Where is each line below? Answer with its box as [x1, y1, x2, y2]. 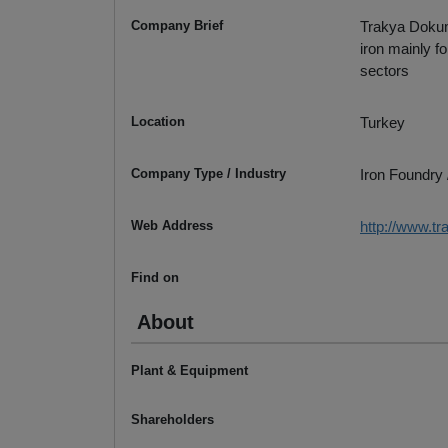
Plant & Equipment [131, 363, 248, 379]
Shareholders [131, 412, 214, 428]
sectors [360, 62, 409, 80]
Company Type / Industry [131, 166, 286, 182]
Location [131, 114, 185, 130]
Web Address [131, 218, 213, 234]
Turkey [360, 114, 405, 132]
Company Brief [131, 18, 223, 34]
